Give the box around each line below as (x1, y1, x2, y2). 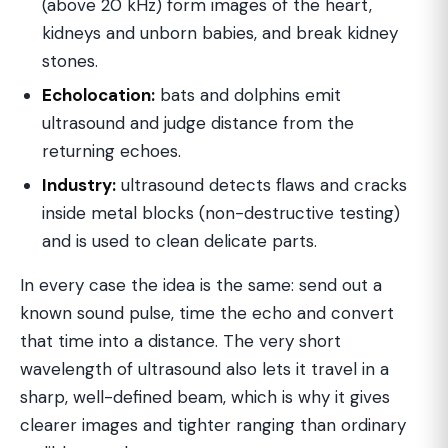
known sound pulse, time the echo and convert (20, 302, 394, 324)
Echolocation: (42, 84, 155, 106)
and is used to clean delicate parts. (42, 230, 317, 252)
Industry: (42, 174, 116, 196)
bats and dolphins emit (155, 84, 341, 106)
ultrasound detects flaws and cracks (116, 174, 407, 196)
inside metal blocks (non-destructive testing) (42, 202, 400, 224)
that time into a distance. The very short (20, 330, 341, 352)
